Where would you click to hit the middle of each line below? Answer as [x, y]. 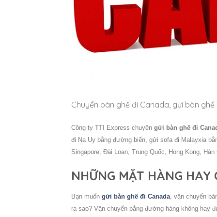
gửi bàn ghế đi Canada [136, 196]
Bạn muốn [86, 196]
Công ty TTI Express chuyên [113, 128]
